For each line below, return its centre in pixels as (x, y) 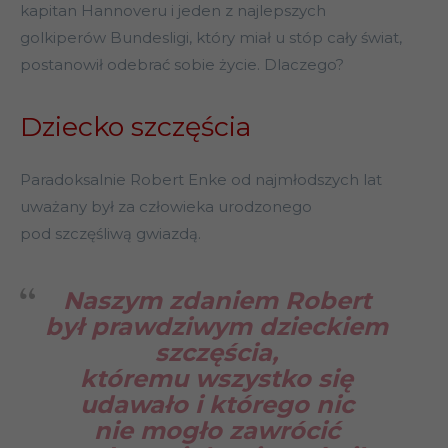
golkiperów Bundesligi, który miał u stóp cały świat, (211, 38)
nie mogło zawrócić (216, 431)
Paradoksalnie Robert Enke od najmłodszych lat (201, 180)
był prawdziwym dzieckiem (216, 327)
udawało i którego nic (216, 405)
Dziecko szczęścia (135, 127)
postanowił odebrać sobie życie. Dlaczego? (182, 65)
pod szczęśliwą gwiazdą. (110, 234)
